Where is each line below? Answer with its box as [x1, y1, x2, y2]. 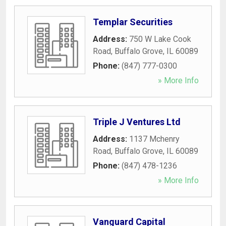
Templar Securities [93, 16, 173, 27]
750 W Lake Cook [129, 34, 191, 44]
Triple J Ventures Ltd [93, 116, 181, 127]
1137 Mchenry [129, 134, 180, 144]
